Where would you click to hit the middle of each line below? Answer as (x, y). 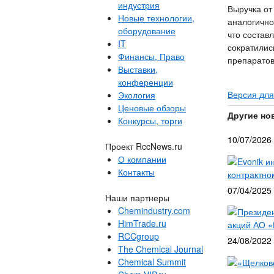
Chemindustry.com (154, 210)
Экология (137, 95)
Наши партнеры (137, 198)
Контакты (136, 172)
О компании (142, 159)
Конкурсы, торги (150, 120)
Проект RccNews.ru (144, 146)
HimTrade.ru (142, 223)
